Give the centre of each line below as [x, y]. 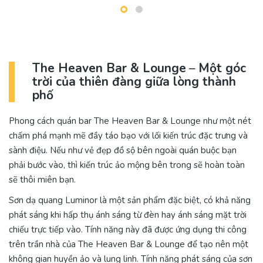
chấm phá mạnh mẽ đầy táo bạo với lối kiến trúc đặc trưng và [128, 136]
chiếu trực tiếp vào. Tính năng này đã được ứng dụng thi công [128, 230]
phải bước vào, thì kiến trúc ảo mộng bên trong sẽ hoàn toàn [127, 165]
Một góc [222, 68]
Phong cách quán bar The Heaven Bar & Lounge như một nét [130, 121]
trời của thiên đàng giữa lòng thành [134, 82]
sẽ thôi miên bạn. [42, 180]
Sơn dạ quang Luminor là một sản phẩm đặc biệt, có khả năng [130, 200]
